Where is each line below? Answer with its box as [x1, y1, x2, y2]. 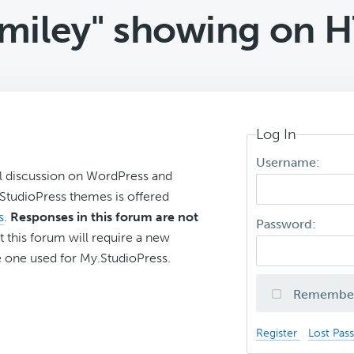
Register [256, 326, 301, 341]
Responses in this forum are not [10, 209, 198, 224]
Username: [256, 155, 324, 171]
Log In [256, 126, 297, 143]
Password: [256, 217, 320, 232]
